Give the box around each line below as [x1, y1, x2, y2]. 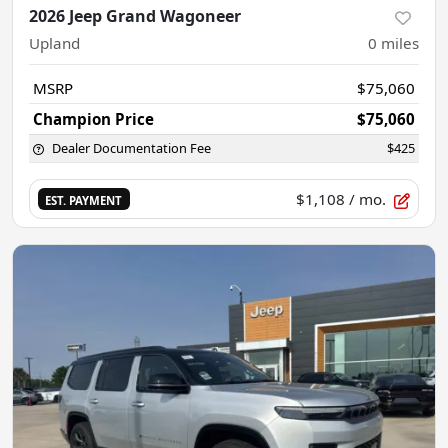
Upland [29, 33, 80, 53]
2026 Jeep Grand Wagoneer [29, 5, 241, 27]
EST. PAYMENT [45, 192, 123, 208]
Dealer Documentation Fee [52, 139, 211, 157]
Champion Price [33, 109, 154, 129]
